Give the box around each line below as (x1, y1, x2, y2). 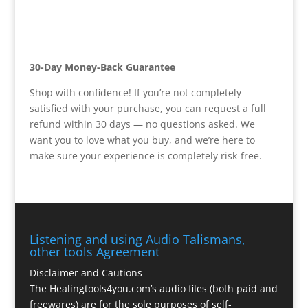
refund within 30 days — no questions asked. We (29, 117, 255, 131)
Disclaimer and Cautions (29, 266, 142, 280)
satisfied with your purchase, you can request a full (29, 101, 266, 115)
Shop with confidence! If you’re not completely (29, 85, 241, 99)
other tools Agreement (29, 243, 159, 261)
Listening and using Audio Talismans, (29, 231, 245, 248)
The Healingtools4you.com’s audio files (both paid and (29, 282, 278, 296)
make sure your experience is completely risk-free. (29, 148, 262, 162)
